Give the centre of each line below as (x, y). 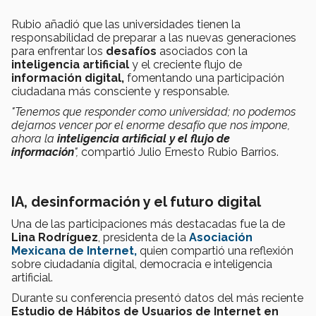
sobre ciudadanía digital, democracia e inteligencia (142, 265)
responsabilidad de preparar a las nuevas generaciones (154, 38)
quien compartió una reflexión (215, 251)
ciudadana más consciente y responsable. (120, 92)
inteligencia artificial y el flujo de (142, 139)
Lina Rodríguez (55, 238)
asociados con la (203, 51)
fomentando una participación (204, 78)
